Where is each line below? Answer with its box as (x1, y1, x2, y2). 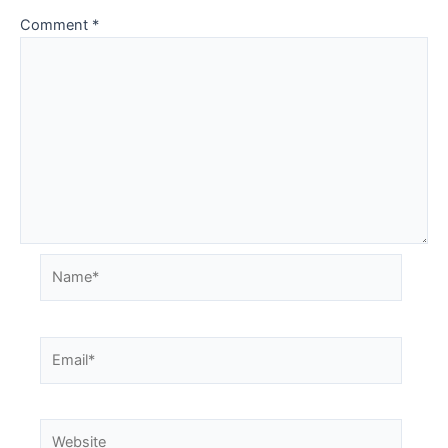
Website (39, 420, 93, 439)
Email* (39, 337, 82, 356)
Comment (20, 15, 92, 34)
